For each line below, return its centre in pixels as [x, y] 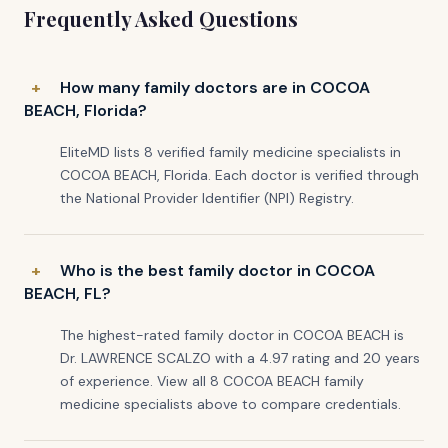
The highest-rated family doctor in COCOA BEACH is [232, 335]
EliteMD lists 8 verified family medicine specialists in [230, 152]
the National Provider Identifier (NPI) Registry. [207, 198]
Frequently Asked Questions [161, 18]
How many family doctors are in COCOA [215, 87]
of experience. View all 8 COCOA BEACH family [212, 381]
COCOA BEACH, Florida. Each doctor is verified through [239, 175]
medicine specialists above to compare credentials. [230, 404]
